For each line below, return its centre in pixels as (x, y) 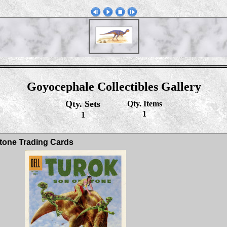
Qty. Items (144, 104)
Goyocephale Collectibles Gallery (114, 87)
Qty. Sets (83, 104)
